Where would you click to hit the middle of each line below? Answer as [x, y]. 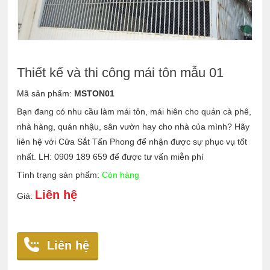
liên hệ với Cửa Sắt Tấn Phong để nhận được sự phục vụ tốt [132, 142]
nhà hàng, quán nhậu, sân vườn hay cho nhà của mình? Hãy [133, 127]
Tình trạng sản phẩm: [60, 175]
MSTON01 [95, 94]
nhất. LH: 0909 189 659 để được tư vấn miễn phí [111, 157]
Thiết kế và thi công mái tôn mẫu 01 [121, 73]
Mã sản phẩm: [46, 94]
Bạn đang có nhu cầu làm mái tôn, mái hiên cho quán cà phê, [134, 112]
